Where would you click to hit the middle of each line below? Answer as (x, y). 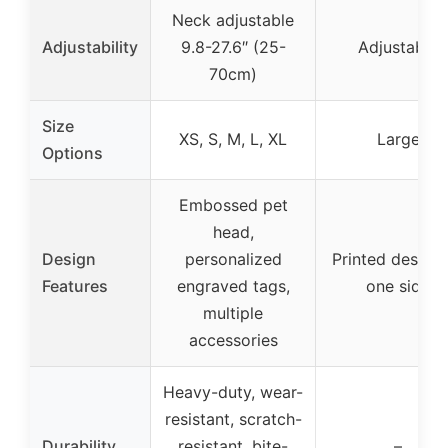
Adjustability (90, 46)
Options (72, 152)
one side (398, 285)
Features (75, 285)
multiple (233, 312)
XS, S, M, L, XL (233, 138)
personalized (233, 258)
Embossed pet (233, 204)
